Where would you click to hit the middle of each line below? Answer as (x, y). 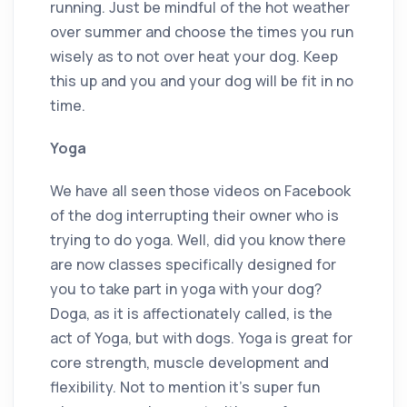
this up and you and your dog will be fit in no (202, 80)
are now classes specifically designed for (193, 264)
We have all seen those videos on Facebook (200, 190)
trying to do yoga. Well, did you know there (198, 239)
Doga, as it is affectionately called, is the (191, 313)
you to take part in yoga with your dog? (186, 288)
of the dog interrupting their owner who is (194, 215)
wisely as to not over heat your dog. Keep (194, 56)
